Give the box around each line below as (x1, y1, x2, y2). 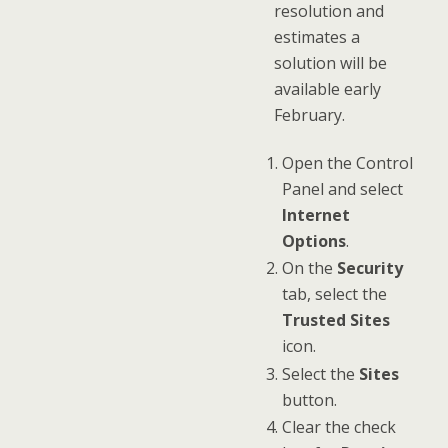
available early (274, 78, 381, 101)
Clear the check (281, 416, 396, 439)
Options (281, 229, 346, 252)
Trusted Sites (281, 309, 390, 332)
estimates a (274, 26, 360, 49)
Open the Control (281, 151, 413, 174)
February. (274, 104, 345, 127)
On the (281, 257, 337, 280)
